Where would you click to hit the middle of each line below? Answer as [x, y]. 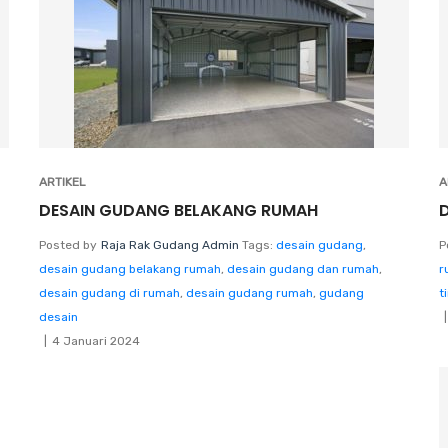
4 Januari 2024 [96, 340]
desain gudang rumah [249, 292]
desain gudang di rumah [109, 292]
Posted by [68, 244]
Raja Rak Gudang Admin [170, 244]
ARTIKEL [62, 181]
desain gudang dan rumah [303, 268]
